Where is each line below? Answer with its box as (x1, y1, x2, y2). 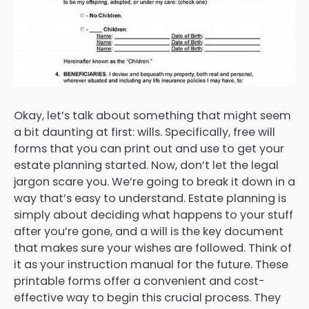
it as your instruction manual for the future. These (14, 256, 288, 272)
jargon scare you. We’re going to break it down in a (14, 173, 295, 190)
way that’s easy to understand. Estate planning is (14, 190, 286, 206)
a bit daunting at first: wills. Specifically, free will (14, 123, 275, 140)
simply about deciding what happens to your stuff (14, 206, 293, 223)
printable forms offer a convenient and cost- (14, 272, 265, 289)
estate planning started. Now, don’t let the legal (14, 157, 279, 173)
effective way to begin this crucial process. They (14, 289, 281, 306)
